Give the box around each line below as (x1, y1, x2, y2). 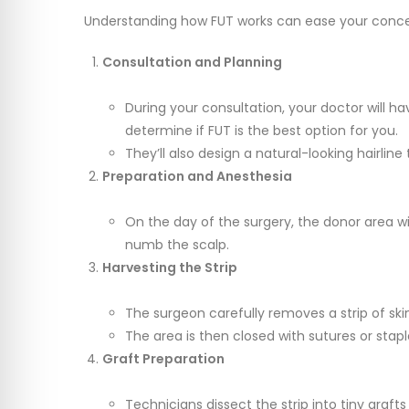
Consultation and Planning (102, 53, 282, 72)
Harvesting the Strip (102, 258, 237, 278)
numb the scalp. (125, 236, 229, 255)
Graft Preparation (102, 350, 225, 369)
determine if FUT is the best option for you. (125, 121, 398, 141)
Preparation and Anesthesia (102, 167, 292, 186)
